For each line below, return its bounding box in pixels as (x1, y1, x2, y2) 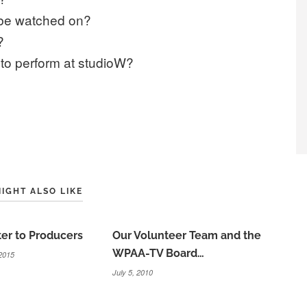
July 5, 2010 (112, 267, 153, 278)
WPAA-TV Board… (112, 246, 205, 260)
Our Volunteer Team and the (112, 228, 262, 242)
